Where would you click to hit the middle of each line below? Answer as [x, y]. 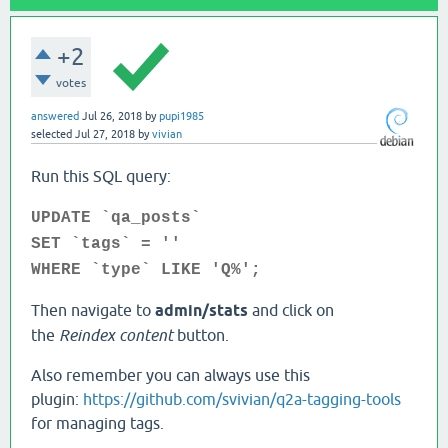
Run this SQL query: [101, 175]
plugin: [57, 398]
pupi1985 [181, 115]
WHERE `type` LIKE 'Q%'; [146, 269]
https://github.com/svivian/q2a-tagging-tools [242, 398]
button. [201, 334]
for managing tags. [97, 422]
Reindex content [116, 334]
